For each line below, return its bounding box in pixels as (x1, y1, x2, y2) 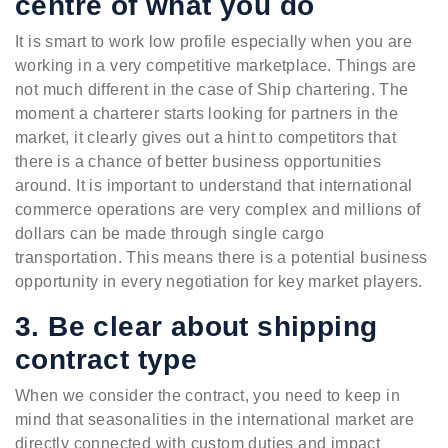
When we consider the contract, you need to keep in (15, 387, 400, 405)
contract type (15, 344, 198, 376)
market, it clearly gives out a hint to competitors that (15, 129, 396, 147)
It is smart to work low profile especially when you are (15, 33, 412, 51)
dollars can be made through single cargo (15, 225, 324, 243)
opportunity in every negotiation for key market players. (15, 273, 423, 291)
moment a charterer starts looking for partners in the (15, 105, 399, 123)
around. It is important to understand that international (15, 177, 413, 195)
